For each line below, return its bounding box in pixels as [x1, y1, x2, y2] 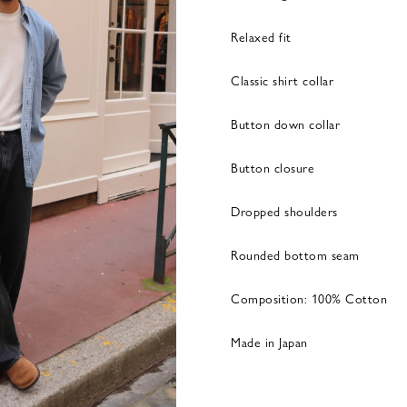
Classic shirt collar [231, 71, 333, 89]
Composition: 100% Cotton [231, 289, 387, 307]
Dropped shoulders [231, 202, 338, 220]
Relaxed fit [231, 27, 292, 45]
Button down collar [231, 114, 340, 133]
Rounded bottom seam [231, 245, 360, 263]
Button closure [231, 158, 314, 176]
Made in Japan [231, 333, 308, 351]
